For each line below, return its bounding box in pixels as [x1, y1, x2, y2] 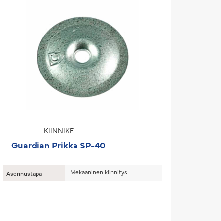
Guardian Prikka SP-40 [11, 139, 106, 151]
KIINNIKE [43, 125, 74, 135]
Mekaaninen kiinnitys [70, 168, 127, 176]
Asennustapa [6, 169, 42, 177]
